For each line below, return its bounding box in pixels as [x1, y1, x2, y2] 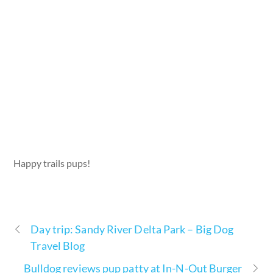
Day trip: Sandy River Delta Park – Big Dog [30, 222, 234, 236]
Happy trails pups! [13, 157, 91, 169]
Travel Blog [30, 238, 85, 252]
